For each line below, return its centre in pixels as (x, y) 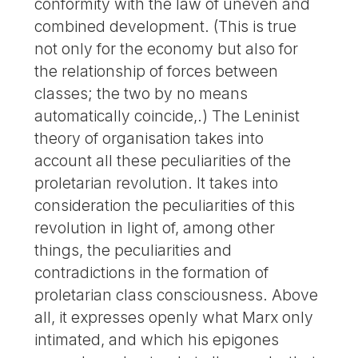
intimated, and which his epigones (157, 339)
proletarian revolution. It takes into (157, 183)
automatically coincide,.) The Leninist (167, 115)
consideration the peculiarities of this (165, 205)
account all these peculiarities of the (163, 160)
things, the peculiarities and (133, 250)
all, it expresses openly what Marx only (174, 317)
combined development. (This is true (166, 26)
